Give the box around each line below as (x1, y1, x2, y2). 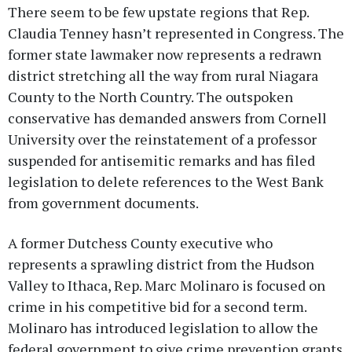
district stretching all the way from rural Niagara (8, 65, 318, 85)
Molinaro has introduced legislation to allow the (8, 317, 318, 337)
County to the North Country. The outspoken (8, 86, 293, 106)
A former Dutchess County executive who (8, 233, 273, 252)
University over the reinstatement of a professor (8, 129, 317, 148)
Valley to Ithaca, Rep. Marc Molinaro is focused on (8, 275, 325, 295)
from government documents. (8, 192, 199, 212)
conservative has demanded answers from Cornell (8, 108, 327, 127)
